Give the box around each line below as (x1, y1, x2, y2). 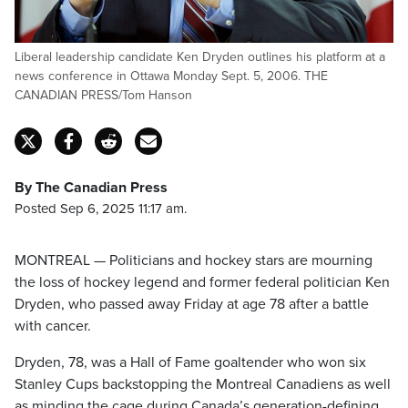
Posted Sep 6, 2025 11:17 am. (15, 200, 187, 217)
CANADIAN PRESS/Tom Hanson (15, 87, 192, 103)
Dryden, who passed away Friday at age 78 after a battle (15, 295, 369, 313)
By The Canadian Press (15, 178, 168, 197)
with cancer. (15, 317, 91, 335)
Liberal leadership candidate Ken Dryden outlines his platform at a (15, 49, 385, 65)
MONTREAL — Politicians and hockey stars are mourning (15, 251, 372, 270)
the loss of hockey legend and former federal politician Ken (15, 273, 390, 291)
